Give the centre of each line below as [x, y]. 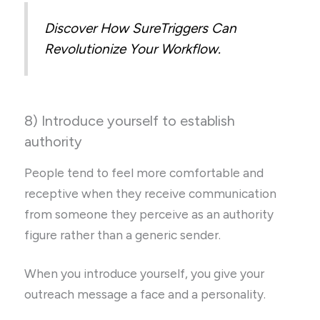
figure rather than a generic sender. [123, 235]
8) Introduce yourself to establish [130, 120]
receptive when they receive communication [151, 193]
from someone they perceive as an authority [149, 214]
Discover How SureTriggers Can [141, 29]
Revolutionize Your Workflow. [133, 49]
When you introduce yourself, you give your [145, 273]
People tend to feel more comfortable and [144, 172]
